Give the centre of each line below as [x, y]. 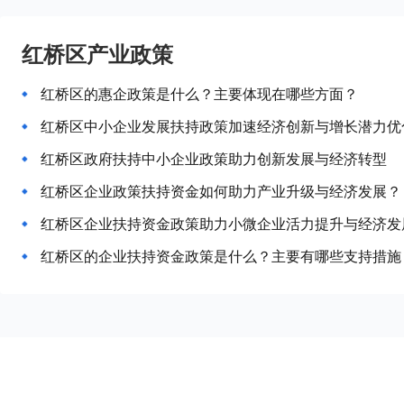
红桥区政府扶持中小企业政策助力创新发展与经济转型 [214, 159]
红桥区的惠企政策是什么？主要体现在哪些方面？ [199, 94]
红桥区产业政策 [97, 54]
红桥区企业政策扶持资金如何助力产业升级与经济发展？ [221, 191]
